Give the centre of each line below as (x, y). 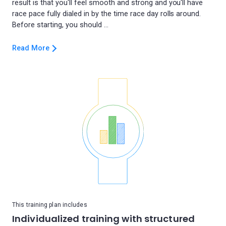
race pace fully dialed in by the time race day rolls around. (107, 14)
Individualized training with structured (103, 219)
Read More (31, 48)
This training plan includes (50, 205)
